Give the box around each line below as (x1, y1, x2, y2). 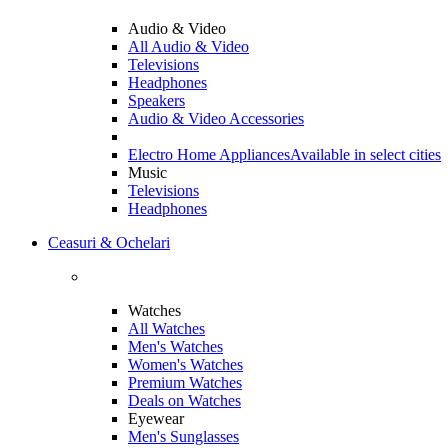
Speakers (128, 92, 185, 109)
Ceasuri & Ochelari (48, 234, 170, 251)
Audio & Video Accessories (128, 110, 304, 127)
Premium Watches (128, 374, 242, 391)
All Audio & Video (128, 38, 249, 55)
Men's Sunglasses (128, 428, 239, 445)
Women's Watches (128, 356, 243, 373)
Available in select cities (290, 146, 441, 163)
